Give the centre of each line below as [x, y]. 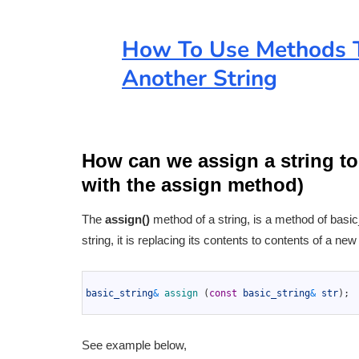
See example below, [134, 345]
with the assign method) [193, 185]
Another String [200, 79]
